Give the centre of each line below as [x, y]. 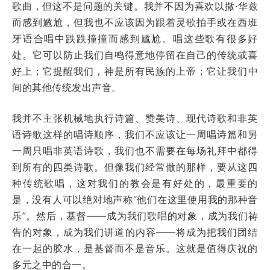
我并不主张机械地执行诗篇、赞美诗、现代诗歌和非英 [135, 118]
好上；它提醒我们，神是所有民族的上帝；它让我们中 [135, 71]
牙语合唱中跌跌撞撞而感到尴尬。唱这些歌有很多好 [135, 38]
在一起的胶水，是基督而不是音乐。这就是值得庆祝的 [135, 248]
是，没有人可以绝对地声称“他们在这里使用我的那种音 [135, 199]
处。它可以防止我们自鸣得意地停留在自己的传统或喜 [135, 55]
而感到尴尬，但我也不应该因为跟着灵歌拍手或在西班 [135, 22]
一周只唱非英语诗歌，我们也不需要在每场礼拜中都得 [135, 150]
